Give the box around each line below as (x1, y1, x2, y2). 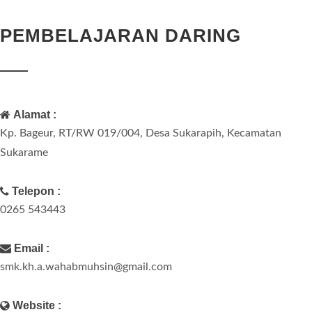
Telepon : (12, 185, 61, 197)
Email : (14, 242, 49, 254)
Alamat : (13, 109, 56, 120)
